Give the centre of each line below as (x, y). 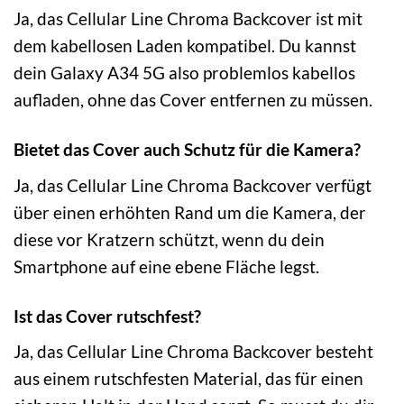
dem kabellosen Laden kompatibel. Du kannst (185, 46)
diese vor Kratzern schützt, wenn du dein (169, 239)
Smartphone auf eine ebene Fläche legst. (166, 266)
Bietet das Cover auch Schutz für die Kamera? (187, 150)
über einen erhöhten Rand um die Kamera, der (190, 212)
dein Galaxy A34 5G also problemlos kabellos (184, 73)
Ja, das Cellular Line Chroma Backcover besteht (193, 352)
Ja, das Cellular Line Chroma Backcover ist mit (188, 19)
